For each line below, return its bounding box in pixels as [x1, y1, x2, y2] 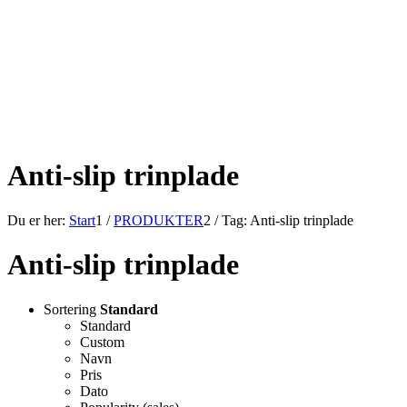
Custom [80, 333, 124, 350]
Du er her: [7, 212, 65, 228]
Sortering [44, 301, 100, 317]
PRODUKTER [114, 212, 203, 228]
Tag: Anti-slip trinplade [222, 212, 353, 228]
